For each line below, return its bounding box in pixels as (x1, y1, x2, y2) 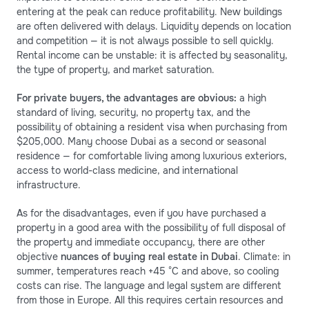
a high (237, 91, 266, 104)
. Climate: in (238, 250, 290, 263)
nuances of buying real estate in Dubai (61, 250, 238, 263)
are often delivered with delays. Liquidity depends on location (17, 19, 291, 32)
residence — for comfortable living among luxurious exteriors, (17, 149, 287, 162)
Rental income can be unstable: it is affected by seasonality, (17, 48, 288, 61)
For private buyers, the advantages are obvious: (17, 91, 237, 104)
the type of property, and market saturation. (17, 63, 215, 76)
